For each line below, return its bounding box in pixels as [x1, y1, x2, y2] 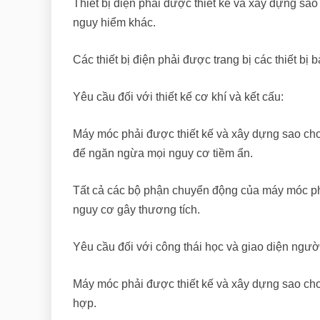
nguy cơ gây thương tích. [73, 204, 200, 216]
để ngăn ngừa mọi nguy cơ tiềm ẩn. [73, 147, 253, 160]
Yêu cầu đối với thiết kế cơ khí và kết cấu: [73, 91, 284, 104]
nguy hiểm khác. [73, 16, 156, 29]
